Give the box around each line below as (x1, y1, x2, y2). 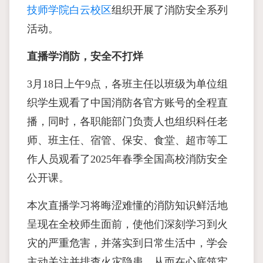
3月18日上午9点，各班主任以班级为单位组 (27, 78, 228, 90)
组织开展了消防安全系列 (112, 4, 228, 16)
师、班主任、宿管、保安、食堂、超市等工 (27, 134, 228, 146)
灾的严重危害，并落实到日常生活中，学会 (27, 237, 228, 249)
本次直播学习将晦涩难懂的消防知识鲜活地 (27, 200, 228, 211)
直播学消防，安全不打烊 (27, 50, 143, 62)
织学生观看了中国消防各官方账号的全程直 (27, 97, 228, 109)
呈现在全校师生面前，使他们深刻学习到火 (27, 218, 228, 230)
